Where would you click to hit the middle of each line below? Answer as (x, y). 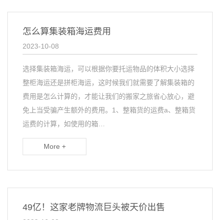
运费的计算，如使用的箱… (64, 124)
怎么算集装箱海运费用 (67, 31)
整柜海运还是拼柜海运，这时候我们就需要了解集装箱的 (109, 82)
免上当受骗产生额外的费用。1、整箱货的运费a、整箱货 (109, 110)
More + (55, 146)
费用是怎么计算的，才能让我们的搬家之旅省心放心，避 (109, 96)
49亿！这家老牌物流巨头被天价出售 (94, 207)
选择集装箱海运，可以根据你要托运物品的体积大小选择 (109, 69)
